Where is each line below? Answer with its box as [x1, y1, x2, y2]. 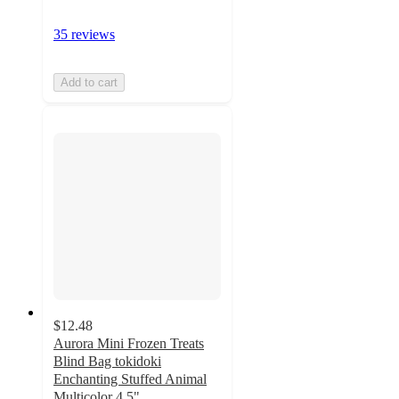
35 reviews [53, 26, 115, 42]
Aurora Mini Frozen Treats [53, 335, 204, 351]
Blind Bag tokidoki [53, 353, 161, 369]
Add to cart [61, 75, 118, 89]
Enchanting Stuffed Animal [53, 370, 207, 387]
